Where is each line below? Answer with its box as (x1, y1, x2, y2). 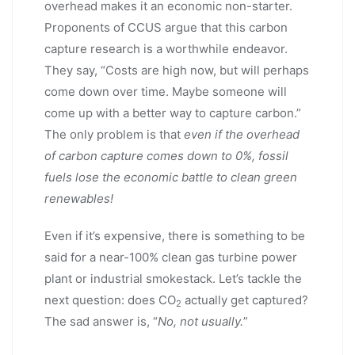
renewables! (44, 190, 113, 206)
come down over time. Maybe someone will (44, 83, 287, 99)
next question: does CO (44, 292, 176, 307)
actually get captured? (181, 292, 308, 307)
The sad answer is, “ (44, 313, 158, 329)
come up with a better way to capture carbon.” (44, 105, 301, 120)
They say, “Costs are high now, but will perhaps (44, 62, 309, 78)
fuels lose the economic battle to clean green (44, 169, 297, 185)
